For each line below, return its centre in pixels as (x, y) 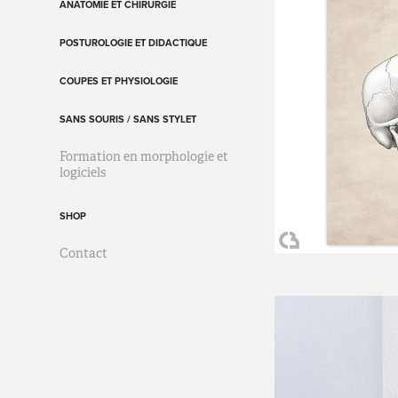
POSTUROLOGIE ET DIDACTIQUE (134, 42)
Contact (84, 253)
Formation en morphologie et (144, 156)
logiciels (83, 172)
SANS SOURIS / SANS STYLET (128, 119)
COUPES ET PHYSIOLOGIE (119, 80)
